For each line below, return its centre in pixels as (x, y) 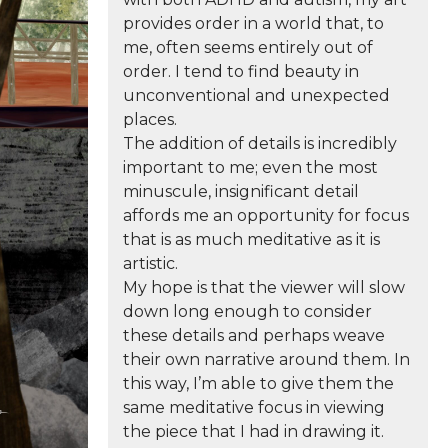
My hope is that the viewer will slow (264, 287)
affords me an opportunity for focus (266, 215)
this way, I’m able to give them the (258, 383)
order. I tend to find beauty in (241, 71)
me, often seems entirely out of (248, 47)
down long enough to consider (247, 311)
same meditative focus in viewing (254, 407)
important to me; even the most (250, 167)
